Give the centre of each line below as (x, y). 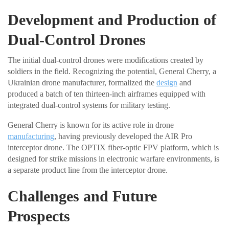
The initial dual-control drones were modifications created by (106, 60)
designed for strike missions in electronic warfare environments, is (113, 159)
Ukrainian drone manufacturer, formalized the (82, 83)
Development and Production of (112, 20)
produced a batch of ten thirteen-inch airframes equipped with (107, 94)
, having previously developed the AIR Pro (123, 136)
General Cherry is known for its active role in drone (91, 125)
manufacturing (31, 136)
